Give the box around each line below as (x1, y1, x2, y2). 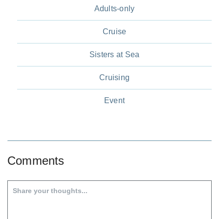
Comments (7, 154, 65, 168)
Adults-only (94, 4, 135, 13)
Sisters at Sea (89, 50, 140, 59)
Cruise (102, 27, 127, 36)
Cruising (99, 73, 130, 82)
